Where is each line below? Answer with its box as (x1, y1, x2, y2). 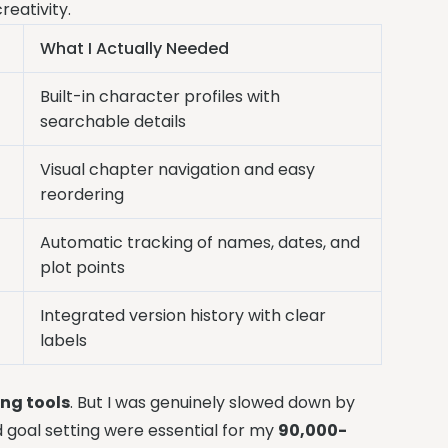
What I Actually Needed (40, 37, 230, 60)
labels (40, 329, 88, 352)
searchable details (40, 110, 187, 133)
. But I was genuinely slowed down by (70, 391, 356, 414)
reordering (40, 183, 125, 206)
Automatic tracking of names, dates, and (40, 231, 361, 254)
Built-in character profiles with (40, 85, 281, 108)
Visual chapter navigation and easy (40, 158, 316, 181)
